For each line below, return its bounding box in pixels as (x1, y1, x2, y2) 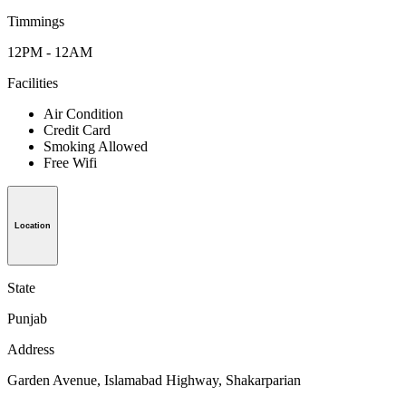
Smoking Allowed (43, 139, 148, 155)
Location (14, 220, 51, 230)
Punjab (7, 310, 47, 326)
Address (7, 341, 54, 357)
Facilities (7, 75, 58, 92)
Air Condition (43, 106, 123, 122)
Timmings (7, 14, 64, 30)
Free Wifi (43, 155, 97, 171)
